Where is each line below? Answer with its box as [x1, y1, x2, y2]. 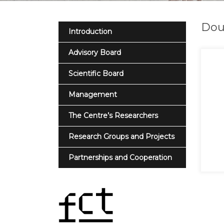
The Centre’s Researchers [68, 111, 158, 120]
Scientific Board [68, 69, 123, 78]
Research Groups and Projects [68, 132, 174, 141]
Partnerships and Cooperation [68, 153, 172, 162]
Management [68, 90, 117, 99]
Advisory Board [68, 48, 121, 57]
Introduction [68, 27, 112, 36]
